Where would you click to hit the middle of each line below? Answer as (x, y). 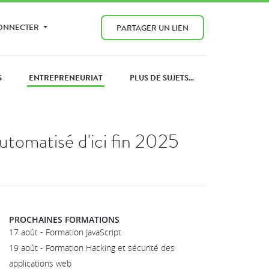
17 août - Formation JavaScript (65, 232)
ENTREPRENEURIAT (65, 77)
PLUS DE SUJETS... (162, 77)
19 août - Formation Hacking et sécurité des (92, 247)
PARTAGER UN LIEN (153, 28)
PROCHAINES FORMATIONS (64, 219)
